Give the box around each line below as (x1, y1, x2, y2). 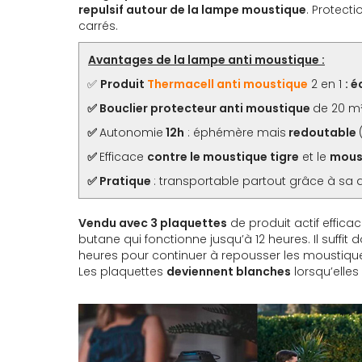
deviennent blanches (166, 263, 291, 280)
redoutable (286, 124, 359, 141)
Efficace (99, 148, 147, 165)
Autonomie (99, 124, 163, 141)
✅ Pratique (87, 172, 154, 189)
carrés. (78, 17, 118, 34)
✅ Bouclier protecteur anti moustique (87, 99, 313, 116)
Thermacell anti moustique (147, 75, 308, 92)
